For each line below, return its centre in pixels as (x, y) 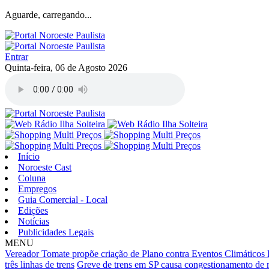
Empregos (37, 189)
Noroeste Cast (45, 167)
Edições (33, 210)
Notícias (34, 221)
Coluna (32, 178)
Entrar (17, 57)
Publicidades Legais (56, 232)
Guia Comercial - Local (63, 200)
